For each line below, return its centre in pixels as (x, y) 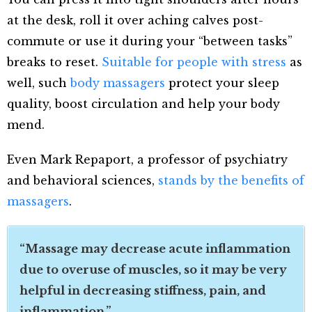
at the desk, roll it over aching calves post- (135, 20)
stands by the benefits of (231, 180)
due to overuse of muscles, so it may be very (153, 269)
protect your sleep (222, 83)
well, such (39, 83)
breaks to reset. (54, 62)
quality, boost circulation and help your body (143, 103)
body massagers (118, 83)
